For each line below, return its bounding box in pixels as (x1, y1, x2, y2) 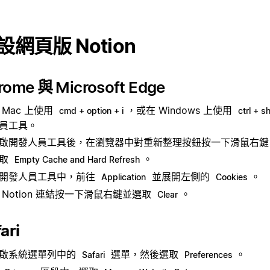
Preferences (184, 249, 233, 260)
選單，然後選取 (108, 248, 181, 260)
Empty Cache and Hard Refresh (14, 154, 140, 165)
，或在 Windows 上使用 (127, 104, 235, 117)
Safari (82, 249, 105, 260)
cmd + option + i (59, 105, 124, 116)
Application (101, 172, 146, 183)
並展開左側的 (149, 171, 213, 183)
